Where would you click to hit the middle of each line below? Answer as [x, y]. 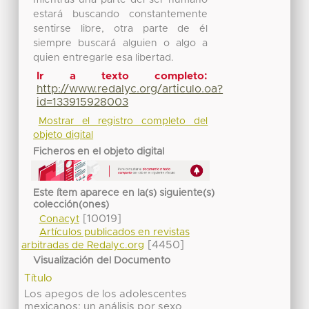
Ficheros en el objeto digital [99, 151]
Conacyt [59, 220]
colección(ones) [71, 205]
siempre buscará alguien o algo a [121, 43]
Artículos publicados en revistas [114, 233]
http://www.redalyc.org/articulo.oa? [130, 89]
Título [39, 278]
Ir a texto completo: [122, 77]
